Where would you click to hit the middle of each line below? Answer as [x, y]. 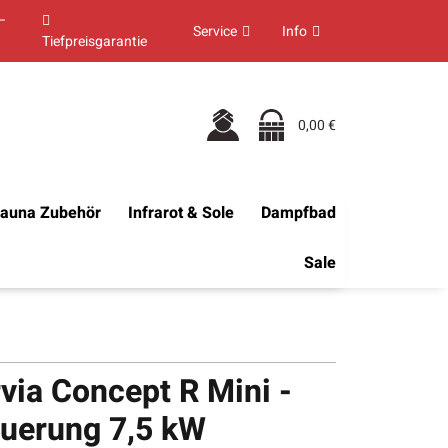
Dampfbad [298, 213]
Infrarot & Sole [181, 213]
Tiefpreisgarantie [94, 41]
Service [215, 31]
